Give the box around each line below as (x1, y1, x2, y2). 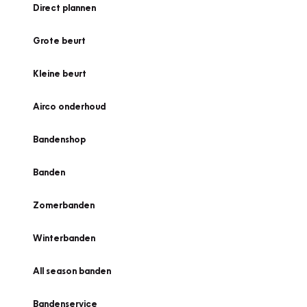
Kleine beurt (33, 68, 86, 79)
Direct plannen (33, 2, 96, 13)
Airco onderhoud (33, 101, 106, 112)
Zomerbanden (33, 199, 95, 210)
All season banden (33, 265, 111, 276)
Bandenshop (33, 134, 86, 145)
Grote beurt (33, 35, 86, 46)
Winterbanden (33, 232, 95, 243)
